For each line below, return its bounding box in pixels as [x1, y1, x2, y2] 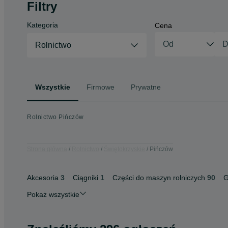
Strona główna [27, 145, 67, 153]
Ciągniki [73, 174, 98, 182]
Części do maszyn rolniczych [112, 174, 205, 182]
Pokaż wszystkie [27, 190, 79, 198]
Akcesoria [27, 174, 59, 182]
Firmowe [87, 82, 115, 91]
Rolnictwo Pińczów [27, 113, 84, 121]
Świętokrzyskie [104, 145, 145, 153]
